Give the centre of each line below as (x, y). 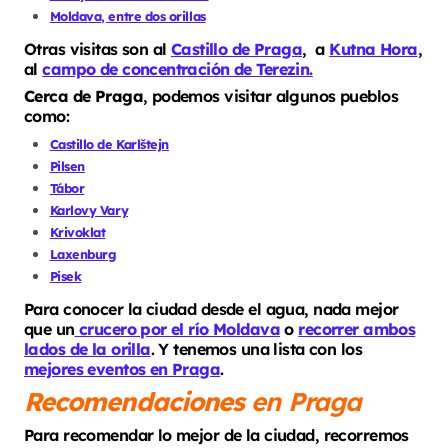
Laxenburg (83, 254)
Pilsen (67, 166)
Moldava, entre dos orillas (127, 16)
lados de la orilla (87, 348)
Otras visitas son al (97, 49)
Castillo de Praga (236, 49)
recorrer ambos (357, 328)
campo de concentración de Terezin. (177, 69)
